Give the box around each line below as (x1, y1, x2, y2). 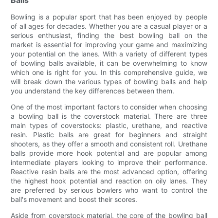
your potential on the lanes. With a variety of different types (11, 50, 207, 58)
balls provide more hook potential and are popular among (11, 149, 207, 158)
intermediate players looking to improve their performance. (11, 158, 207, 167)
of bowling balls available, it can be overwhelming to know (11, 59, 207, 68)
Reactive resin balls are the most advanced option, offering (11, 167, 207, 176)
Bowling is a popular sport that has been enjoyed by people (11, 13, 207, 21)
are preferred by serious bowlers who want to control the (11, 186, 207, 195)
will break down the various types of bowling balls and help (11, 77, 207, 86)
